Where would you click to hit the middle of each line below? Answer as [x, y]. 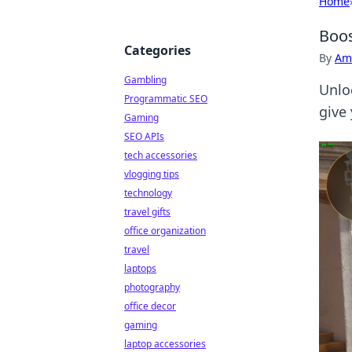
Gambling [145, 80]
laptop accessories [165, 344]
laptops [140, 268]
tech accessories [161, 155]
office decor [150, 306]
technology [148, 193]
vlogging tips [152, 174]
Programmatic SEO [166, 99]
